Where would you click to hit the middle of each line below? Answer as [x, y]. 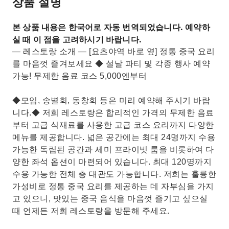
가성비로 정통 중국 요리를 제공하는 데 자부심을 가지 [113, 186]
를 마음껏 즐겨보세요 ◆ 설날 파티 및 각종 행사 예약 [111, 64]
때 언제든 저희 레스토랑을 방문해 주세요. [91, 211]
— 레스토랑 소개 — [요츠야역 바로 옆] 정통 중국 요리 [113, 51]
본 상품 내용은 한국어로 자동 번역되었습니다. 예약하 [111, 27]
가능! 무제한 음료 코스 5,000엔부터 [79, 76]
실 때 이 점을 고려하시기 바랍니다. [77, 39]
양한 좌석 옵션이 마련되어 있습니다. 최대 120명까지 [112, 162]
